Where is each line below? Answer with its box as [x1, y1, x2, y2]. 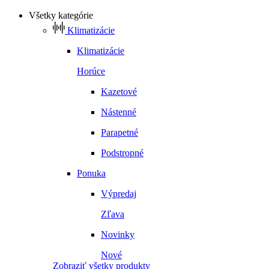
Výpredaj [101, 189, 136, 199]
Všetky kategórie [29, 10, 93, 21]
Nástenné [101, 107, 136, 118]
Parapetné [101, 127, 138, 138]
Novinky [101, 229, 134, 240]
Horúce [77, 66, 105, 77]
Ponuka [77, 168, 106, 179]
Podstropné [101, 148, 144, 159]
